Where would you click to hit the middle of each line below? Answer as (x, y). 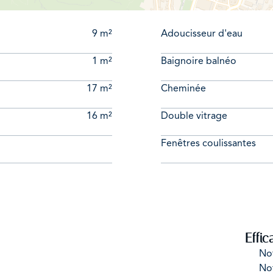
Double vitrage (194, 116)
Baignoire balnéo (199, 61)
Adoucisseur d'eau (202, 34)
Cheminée (183, 89)
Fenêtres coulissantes (208, 144)
